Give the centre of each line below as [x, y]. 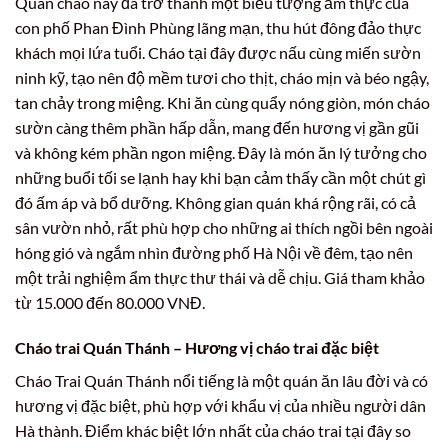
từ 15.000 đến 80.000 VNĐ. [110, 302]
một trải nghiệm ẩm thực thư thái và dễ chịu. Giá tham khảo [220, 277]
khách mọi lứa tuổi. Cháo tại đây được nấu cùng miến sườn [218, 52]
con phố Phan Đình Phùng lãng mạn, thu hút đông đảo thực [218, 27]
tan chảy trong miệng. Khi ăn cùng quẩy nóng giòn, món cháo [222, 102]
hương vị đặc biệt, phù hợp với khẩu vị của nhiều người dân [220, 406]
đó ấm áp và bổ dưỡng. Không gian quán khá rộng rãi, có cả [215, 202]
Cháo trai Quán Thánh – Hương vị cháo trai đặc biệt [197, 348]
